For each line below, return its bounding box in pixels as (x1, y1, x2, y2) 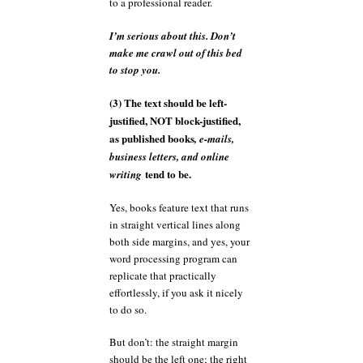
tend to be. (142, 166, 191, 181)
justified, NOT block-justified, (109, 113, 241, 128)
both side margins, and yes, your (109, 233, 250, 249)
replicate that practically (109, 267, 216, 283)
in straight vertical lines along (109, 216, 241, 232)
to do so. (109, 301, 147, 317)
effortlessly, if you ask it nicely (109, 284, 243, 300)
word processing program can (109, 250, 237, 266)
